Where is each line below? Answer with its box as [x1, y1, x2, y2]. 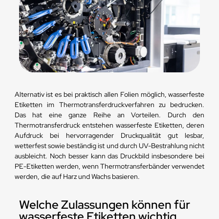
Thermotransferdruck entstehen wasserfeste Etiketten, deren [14, 121, 205, 130]
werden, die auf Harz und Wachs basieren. [14, 172, 140, 181]
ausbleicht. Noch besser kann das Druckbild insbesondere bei [14, 152, 205, 161]
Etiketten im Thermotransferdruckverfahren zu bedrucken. [14, 100, 205, 109]
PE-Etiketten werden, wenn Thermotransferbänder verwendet [14, 162, 205, 171]
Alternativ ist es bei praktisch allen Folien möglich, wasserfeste [14, 90, 205, 99]
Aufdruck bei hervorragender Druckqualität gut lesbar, [14, 131, 205, 140]
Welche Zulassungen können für [19, 197, 191, 213]
